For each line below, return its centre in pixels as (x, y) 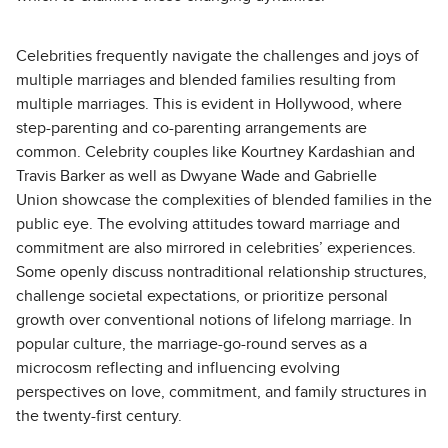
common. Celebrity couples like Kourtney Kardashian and (215, 152)
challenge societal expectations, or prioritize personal (202, 296)
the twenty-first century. (99, 416)
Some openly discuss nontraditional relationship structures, (221, 272)
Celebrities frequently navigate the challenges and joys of (217, 56)
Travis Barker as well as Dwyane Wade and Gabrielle (196, 176)
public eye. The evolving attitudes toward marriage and (208, 224)
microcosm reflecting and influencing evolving (178, 368)
